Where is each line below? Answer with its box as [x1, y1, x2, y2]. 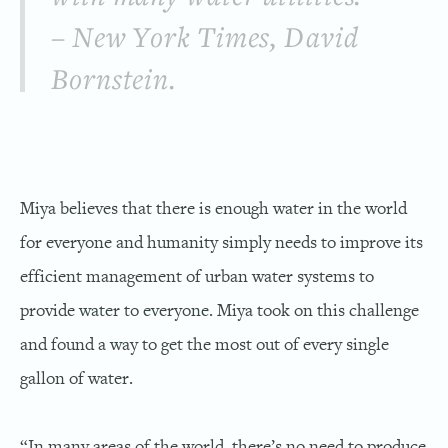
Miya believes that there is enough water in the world [20, 196, 407, 219]
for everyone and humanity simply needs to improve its [20, 230, 423, 253]
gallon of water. [20, 366, 133, 389]
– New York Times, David [51, 26, 359, 54]
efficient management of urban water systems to [20, 264, 374, 287]
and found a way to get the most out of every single [20, 332, 389, 355]
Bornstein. [51, 68, 178, 96]
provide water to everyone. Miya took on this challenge [20, 298, 419, 321]
